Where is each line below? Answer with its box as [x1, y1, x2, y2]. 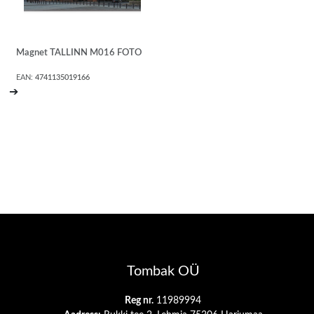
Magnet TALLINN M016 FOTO [16, 48, 142, 57]
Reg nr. [125, 296, 153, 306]
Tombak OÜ [126, 264, 200, 279]
